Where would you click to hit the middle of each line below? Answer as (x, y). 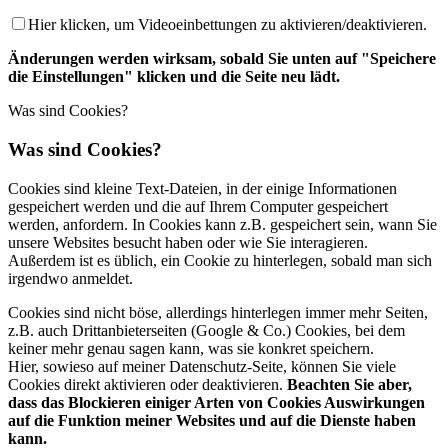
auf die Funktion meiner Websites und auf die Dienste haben (212, 420)
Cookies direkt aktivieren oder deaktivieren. (147, 384)
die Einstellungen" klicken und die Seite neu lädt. (174, 77)
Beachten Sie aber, (349, 384)
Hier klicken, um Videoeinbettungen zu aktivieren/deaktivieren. (227, 25)
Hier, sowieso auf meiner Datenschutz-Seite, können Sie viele (202, 366)
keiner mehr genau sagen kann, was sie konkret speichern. (191, 348)
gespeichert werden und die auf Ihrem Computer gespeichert (198, 206)
